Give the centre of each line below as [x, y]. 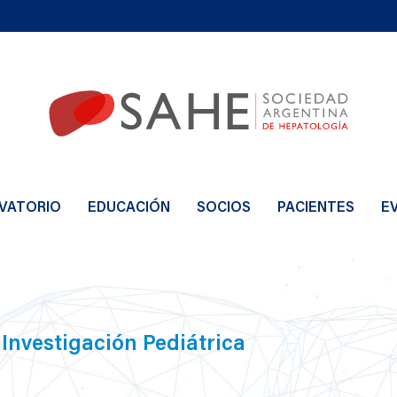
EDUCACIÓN [129, 206]
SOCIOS [224, 206]
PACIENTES [316, 206]
